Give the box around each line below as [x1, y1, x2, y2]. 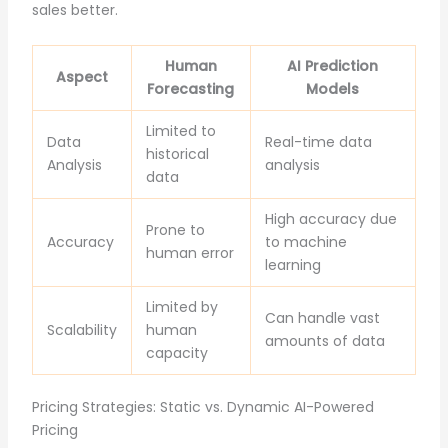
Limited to [145, 120, 216, 141]
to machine [264, 231, 347, 252]
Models [306, 78, 360, 99]
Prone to [145, 219, 205, 240]
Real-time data [264, 131, 372, 152]
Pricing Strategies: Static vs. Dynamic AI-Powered [31, 396, 374, 417]
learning [264, 254, 321, 275]
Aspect [55, 66, 108, 87]
